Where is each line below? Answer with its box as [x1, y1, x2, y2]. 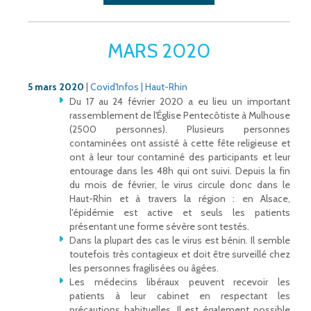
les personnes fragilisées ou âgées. [69, 262, 219, 275]
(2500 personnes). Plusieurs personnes [69, 123, 290, 136]
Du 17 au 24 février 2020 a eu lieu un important [69, 95, 290, 108]
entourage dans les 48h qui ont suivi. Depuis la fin [69, 165, 290, 178]
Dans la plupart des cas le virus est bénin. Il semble [69, 234, 290, 247]
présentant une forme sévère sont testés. [69, 220, 249, 233]
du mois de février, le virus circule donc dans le [69, 178, 290, 192]
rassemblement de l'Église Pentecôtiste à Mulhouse [69, 109, 290, 122]
